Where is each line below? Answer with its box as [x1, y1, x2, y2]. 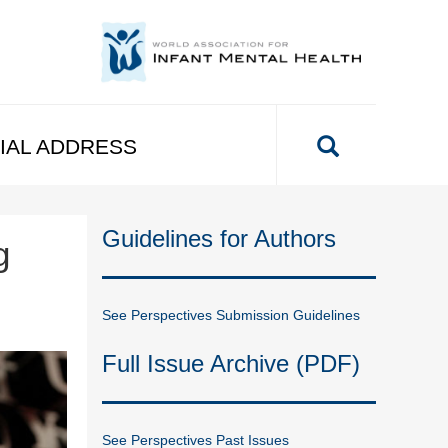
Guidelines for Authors [102, 224, 337, 252]
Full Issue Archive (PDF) [102, 349, 361, 377]
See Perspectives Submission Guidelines [102, 306, 361, 323]
